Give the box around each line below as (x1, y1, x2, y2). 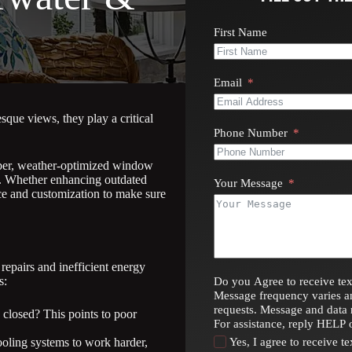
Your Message (214, 177, 283, 189)
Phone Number (214, 126, 288, 139)
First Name (214, 26, 267, 38)
